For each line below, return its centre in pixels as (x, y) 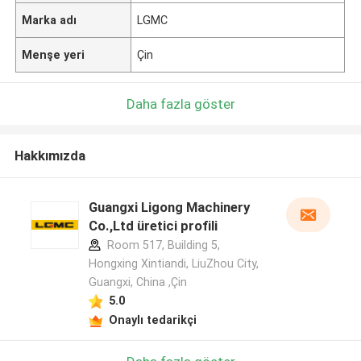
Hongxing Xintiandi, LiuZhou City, (173, 264)
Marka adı (50, 20)
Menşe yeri (54, 54)
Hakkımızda (50, 156)
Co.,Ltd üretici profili (153, 226)
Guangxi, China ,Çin (137, 282)
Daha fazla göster (180, 104)
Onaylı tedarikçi (152, 320)
